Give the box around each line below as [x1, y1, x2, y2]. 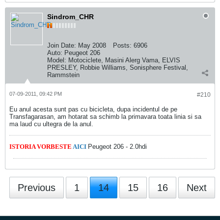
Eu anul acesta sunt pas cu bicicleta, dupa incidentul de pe [9, 106, 177, 113]
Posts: [113, 42, 132, 49]
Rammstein [47, 71, 80, 79]
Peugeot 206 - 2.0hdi [88, 143, 147, 150]
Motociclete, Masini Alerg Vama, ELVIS [68, 56, 180, 64]
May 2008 [78, 42, 106, 49]
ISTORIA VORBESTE [9, 143, 73, 150]
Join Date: [47, 42, 76, 49]
